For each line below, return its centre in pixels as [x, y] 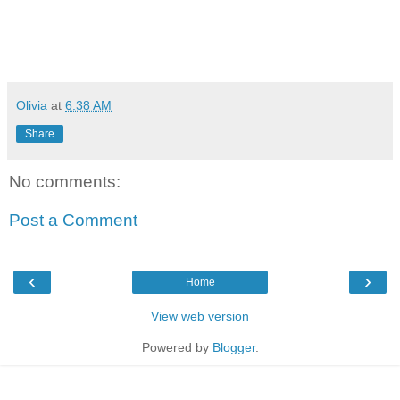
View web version [200, 316]
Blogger [233, 347]
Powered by [177, 347]
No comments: [65, 181]
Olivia [32, 105]
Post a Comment [73, 221]
